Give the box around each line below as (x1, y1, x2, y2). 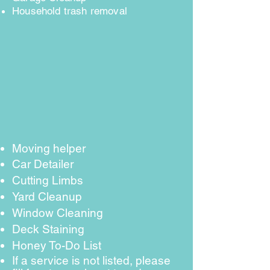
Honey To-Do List (12, 238, 101, 252)
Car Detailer (12, 157, 74, 171)
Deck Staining (12, 222, 84, 236)
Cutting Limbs (12, 173, 86, 187)
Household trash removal (12, 4, 127, 17)
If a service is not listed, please (12, 253, 171, 267)
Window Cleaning (12, 206, 103, 219)
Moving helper (12, 141, 86, 155)
